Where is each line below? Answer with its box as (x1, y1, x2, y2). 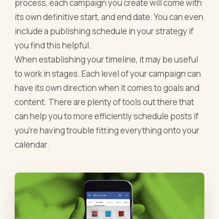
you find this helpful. (15, 40, 92, 51)
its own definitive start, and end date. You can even (15, 11, 204, 23)
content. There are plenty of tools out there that (15, 96, 195, 108)
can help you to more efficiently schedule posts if (15, 110, 199, 122)
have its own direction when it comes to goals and (15, 82, 200, 94)
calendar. (15, 139, 50, 151)
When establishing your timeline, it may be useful (15, 54, 198, 66)
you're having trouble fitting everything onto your (15, 125, 200, 136)
